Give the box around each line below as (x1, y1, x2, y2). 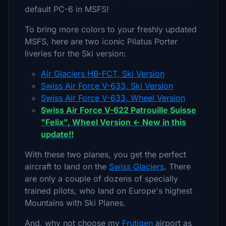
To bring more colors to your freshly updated (25, 24, 197, 34)
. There (164, 161, 191, 172)
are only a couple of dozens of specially (25, 174, 178, 184)
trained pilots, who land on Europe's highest (25, 186, 192, 196)
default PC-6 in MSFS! (25, 4, 109, 14)
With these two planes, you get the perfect (25, 149, 186, 159)
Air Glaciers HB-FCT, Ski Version (41, 69, 164, 79)
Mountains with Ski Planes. (25, 198, 126, 208)
